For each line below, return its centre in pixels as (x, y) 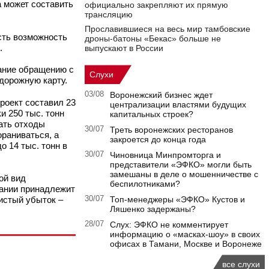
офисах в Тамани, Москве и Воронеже (186, 244)
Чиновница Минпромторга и (165, 155)
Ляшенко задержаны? (153, 209)
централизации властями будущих (178, 105)
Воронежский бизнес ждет (161, 95)
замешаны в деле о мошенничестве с (184, 174)
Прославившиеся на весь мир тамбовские (168, 29)
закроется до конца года (158, 140)
